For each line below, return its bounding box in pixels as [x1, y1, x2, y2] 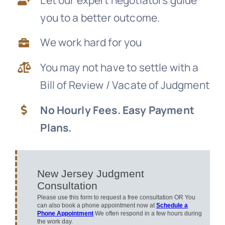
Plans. [40, 120, 72, 135]
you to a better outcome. [40, 10, 160, 25]
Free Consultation [12, 44, 79, 55]
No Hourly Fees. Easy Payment [40, 102, 194, 117]
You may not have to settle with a [40, 60, 199, 75]
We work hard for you [40, 35, 142, 50]
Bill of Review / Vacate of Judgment [40, 78, 209, 92]
